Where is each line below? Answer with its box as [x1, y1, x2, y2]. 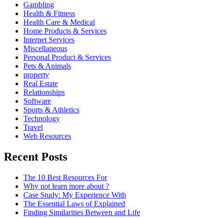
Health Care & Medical [23, 18, 95, 26]
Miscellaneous [23, 44, 67, 53]
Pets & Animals [23, 61, 71, 70]
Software [23, 96, 51, 105]
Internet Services [23, 35, 74, 44]
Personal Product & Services [23, 53, 111, 61]
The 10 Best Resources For [23, 173, 107, 182]
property [23, 70, 49, 79]
